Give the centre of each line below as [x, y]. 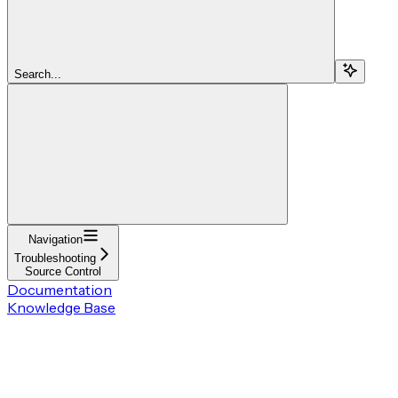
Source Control [63, 271]
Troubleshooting [55, 258]
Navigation [55, 239]
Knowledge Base [61, 307]
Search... [38, 74]
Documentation [60, 289]
